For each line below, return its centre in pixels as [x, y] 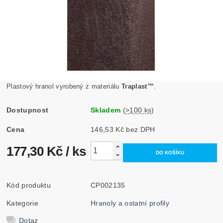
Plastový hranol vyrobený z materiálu [64, 86]
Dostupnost [28, 110]
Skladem [106, 110]
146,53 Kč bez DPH [141, 129]
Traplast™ [137, 86]
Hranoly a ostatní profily [130, 203]
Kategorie [22, 203]
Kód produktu [29, 185]
